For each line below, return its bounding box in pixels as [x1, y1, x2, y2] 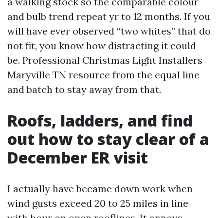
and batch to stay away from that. [7, 83, 161, 95]
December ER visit [7, 147, 148, 168]
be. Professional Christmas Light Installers [7, 54, 202, 66]
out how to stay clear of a [7, 128, 209, 149]
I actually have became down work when [7, 182, 193, 195]
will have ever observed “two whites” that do [7, 25, 211, 37]
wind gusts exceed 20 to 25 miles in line [7, 197, 188, 209]
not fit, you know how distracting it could [7, 39, 196, 52]
